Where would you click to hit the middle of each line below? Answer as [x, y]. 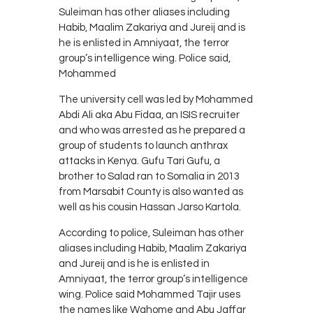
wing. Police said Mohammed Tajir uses [150, 295]
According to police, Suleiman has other [151, 233]
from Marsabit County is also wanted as [151, 192]
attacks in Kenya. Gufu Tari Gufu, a [139, 161]
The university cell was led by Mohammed [156, 100]
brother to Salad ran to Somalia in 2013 [149, 177]
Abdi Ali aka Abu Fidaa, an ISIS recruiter [149, 115]
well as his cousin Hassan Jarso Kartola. [150, 208]
